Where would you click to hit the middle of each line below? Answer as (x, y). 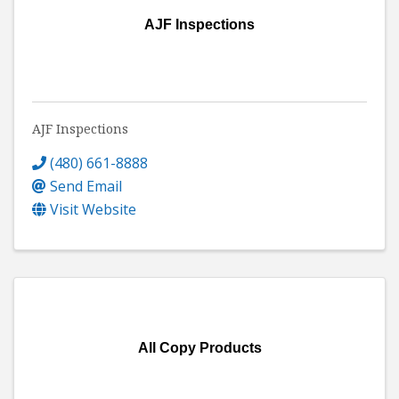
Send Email (86, 186)
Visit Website (93, 209)
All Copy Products (199, 347)
